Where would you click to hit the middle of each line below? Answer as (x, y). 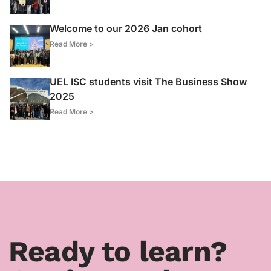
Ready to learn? (118, 251)
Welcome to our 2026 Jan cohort (126, 28)
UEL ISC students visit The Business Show (148, 81)
